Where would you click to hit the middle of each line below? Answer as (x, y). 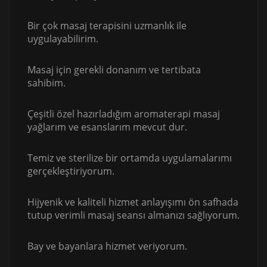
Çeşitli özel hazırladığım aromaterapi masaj (124, 114)
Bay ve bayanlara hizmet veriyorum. (107, 246)
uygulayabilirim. (63, 39)
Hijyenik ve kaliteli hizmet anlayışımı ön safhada (133, 202)
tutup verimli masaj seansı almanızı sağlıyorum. (133, 215)
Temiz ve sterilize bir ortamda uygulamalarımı (130, 158)
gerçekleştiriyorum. (71, 171)
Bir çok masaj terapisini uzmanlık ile (107, 26)
